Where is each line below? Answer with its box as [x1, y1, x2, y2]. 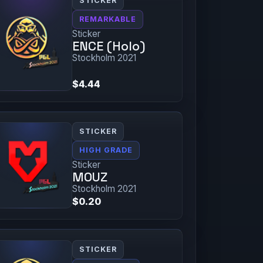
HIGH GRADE [79, 146, 133, 155]
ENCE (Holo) [72, 38, 146, 55]
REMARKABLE [79, 15, 137, 24]
